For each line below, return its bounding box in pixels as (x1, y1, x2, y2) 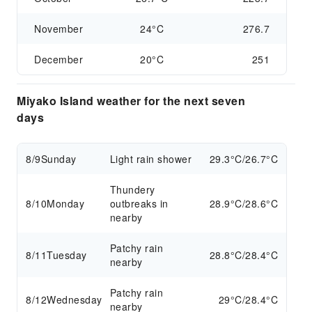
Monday (47, 196, 84, 210)
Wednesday (47, 292, 102, 306)
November (34, 22, 83, 36)
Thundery (109, 182, 155, 196)
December (34, 52, 83, 66)
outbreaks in (109, 196, 169, 210)
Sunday (40, 152, 77, 166)
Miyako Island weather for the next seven (17, 93, 245, 109)
